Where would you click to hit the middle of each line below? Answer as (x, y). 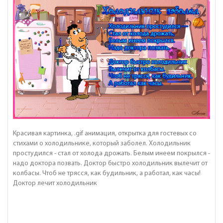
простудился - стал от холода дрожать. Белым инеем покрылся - (111, 153)
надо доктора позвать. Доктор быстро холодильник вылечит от (110, 163)
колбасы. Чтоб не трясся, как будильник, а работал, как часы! (107, 173)
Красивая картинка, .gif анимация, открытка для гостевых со (105, 133)
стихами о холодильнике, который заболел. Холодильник (102, 143)
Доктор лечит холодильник (55, 183)
